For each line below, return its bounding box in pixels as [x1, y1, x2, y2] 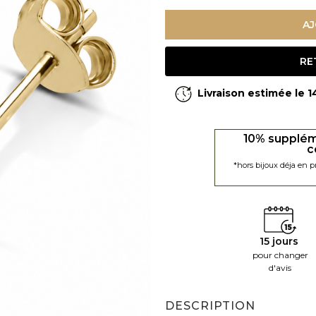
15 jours [259, 234, 301, 248]
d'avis [269, 262, 291, 273]
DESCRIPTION [165, 298, 255, 312]
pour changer [252, 249, 308, 260]
